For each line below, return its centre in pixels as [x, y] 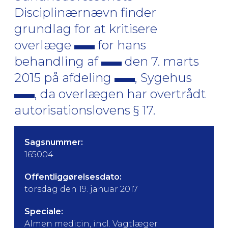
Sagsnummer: [54, 142]
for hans [120, 45]
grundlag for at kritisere [86, 29]
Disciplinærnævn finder [85, 12]
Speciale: [44, 211]
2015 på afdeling [64, 78]
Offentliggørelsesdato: [73, 177]
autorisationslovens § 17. [85, 110]
